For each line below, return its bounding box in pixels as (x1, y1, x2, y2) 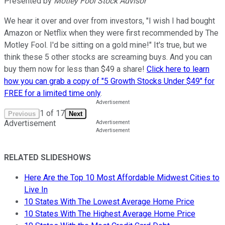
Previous (8, 109, 36, 118)
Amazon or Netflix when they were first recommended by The (4, 28, 218, 38)
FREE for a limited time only (4, 88, 100, 98)
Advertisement (4, 118, 56, 128)
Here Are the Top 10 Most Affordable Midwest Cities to (24, 172, 219, 182)
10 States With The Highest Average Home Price (24, 208, 195, 218)
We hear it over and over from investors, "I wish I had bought (4, 16, 215, 26)
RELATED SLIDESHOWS (4, 152, 91, 162)
